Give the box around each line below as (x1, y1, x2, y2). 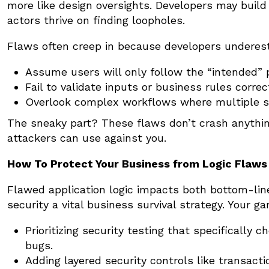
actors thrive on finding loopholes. (7, 13, 185, 26)
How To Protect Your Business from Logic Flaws (7, 157, 267, 170)
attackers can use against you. (7, 131, 166, 144)
